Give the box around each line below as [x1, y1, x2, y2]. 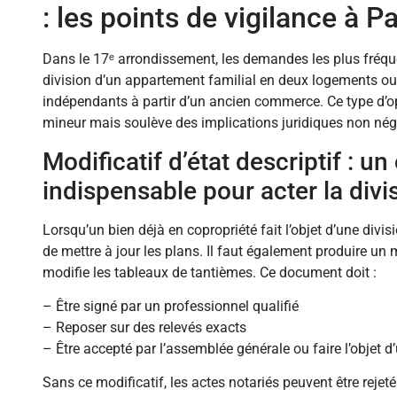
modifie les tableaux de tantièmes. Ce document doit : [43, 263, 377, 281]
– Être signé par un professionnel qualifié [43, 297, 299, 315]
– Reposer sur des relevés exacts [43, 318, 246, 336]
